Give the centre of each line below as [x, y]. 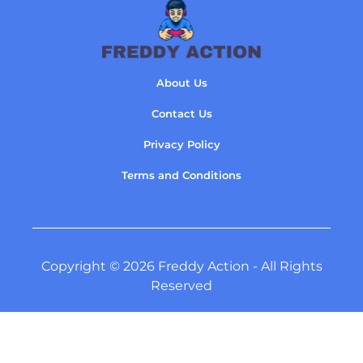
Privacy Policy [181, 145]
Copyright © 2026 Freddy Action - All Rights [181, 266]
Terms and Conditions [181, 175]
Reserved [181, 286]
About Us [181, 83]
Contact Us [181, 114]
